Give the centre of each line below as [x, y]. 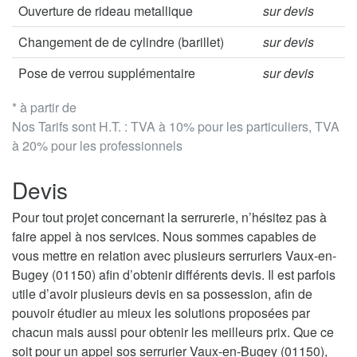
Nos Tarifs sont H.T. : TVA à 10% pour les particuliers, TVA [176, 127]
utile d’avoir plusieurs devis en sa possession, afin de [162, 294]
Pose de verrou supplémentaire [107, 73]
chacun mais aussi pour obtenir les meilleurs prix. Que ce [173, 332]
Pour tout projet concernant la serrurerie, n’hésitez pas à [169, 218]
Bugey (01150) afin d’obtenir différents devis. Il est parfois [174, 275]
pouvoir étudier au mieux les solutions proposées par [161, 313]
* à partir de [44, 108]
